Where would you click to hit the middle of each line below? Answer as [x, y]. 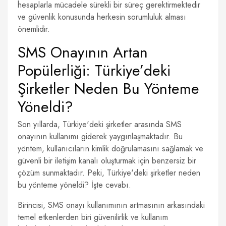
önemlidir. [34, 29]
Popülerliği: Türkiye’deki [94, 70]
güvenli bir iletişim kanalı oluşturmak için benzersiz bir [107, 161]
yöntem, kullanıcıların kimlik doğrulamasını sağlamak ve [110, 149]
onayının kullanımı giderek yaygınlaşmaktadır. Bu [100, 136]
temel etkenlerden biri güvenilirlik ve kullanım [93, 217]
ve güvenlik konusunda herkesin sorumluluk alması [102, 17]
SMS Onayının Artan [83, 52]
